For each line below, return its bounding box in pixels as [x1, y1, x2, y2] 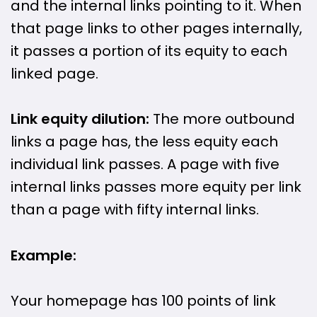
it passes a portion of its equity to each [11, 40, 287, 61]
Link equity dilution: [11, 109, 149, 129]
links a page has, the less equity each [11, 132, 278, 152]
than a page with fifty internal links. [11, 200, 259, 220]
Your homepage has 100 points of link [11, 290, 276, 311]
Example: [11, 245, 76, 265]
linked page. [11, 63, 98, 83]
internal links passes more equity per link [11, 177, 301, 197]
